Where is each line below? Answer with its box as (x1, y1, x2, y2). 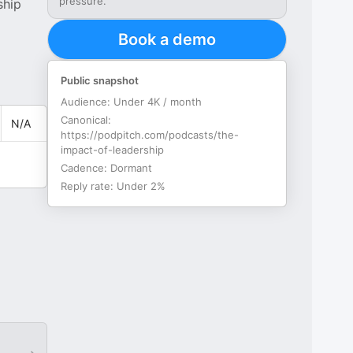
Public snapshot (61, 74, 139, 87)
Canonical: (61, 113, 112, 126)
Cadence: (61, 162, 111, 174)
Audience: (61, 95, 114, 108)
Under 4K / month (113, 95, 203, 108)
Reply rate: (61, 180, 117, 192)
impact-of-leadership (61, 143, 165, 156)
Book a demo (118, 30, 217, 49)
